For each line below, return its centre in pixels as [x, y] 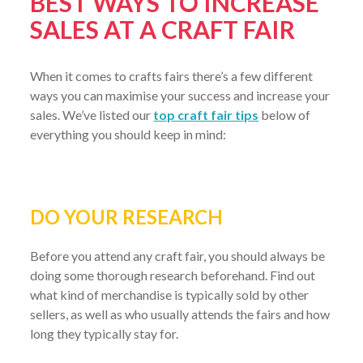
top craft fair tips [206, 114]
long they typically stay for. [105, 334]
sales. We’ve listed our [92, 114]
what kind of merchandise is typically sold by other [170, 295]
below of [285, 114]
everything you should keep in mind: [128, 134]
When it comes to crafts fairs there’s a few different [172, 75]
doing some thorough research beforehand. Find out [173, 275]
